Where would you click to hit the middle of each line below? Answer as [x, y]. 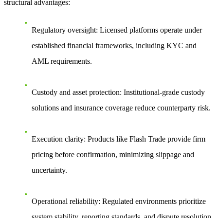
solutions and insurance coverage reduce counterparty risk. [121, 108]
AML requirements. [62, 61]
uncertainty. [49, 170]
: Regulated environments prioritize [152, 201]
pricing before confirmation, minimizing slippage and [113, 154]
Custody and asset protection [76, 92]
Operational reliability [65, 201]
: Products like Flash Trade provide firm [145, 139]
